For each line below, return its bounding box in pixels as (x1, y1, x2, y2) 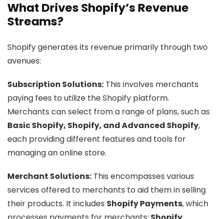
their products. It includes (7, 198, 107, 209)
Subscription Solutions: (7, 79, 104, 90)
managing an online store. (7, 147, 107, 158)
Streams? (7, 14, 64, 29)
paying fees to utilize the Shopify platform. (7, 92, 169, 104)
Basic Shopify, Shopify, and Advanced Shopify (7, 120, 198, 131)
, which (182, 198, 208, 209)
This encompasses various (91, 171, 194, 182)
